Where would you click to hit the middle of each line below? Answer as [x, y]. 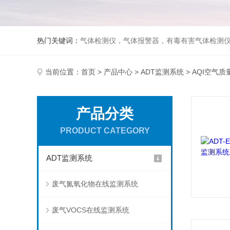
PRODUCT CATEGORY [105, 131]
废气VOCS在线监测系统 [90, 210]
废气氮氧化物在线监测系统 [95, 184]
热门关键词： [59, 41]
